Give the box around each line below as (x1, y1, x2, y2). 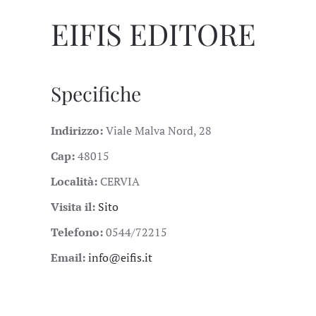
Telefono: (51, 224, 106, 240)
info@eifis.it (88, 250, 152, 265)
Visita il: (51, 199, 98, 214)
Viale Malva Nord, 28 (106, 123, 212, 138)
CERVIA (100, 174, 140, 189)
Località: (51, 174, 100, 189)
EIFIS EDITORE (51, 14, 256, 54)
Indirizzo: (51, 123, 106, 138)
